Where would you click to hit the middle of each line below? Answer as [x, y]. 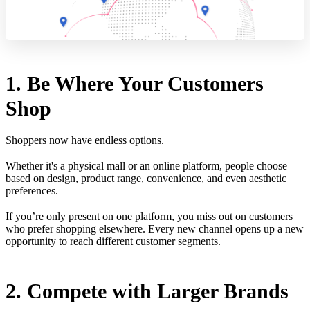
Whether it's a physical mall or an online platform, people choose [146, 166]
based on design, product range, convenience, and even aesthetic [146, 179]
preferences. [32, 191]
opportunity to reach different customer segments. [113, 241]
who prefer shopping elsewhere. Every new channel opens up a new [155, 229]
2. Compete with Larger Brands [147, 291]
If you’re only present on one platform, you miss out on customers [149, 217]
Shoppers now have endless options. [86, 140]
